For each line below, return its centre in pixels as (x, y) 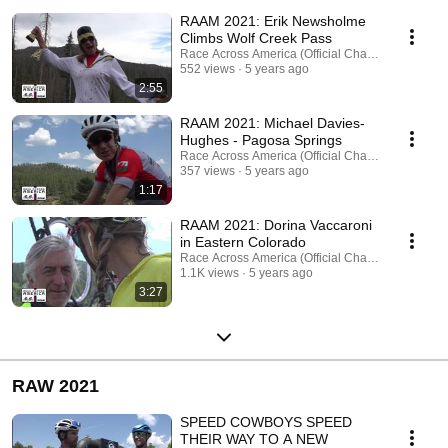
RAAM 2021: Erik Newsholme (273, 20)
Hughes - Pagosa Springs (261, 139)
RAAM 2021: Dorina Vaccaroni (276, 224)
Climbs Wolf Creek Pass (256, 37)
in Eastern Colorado (243, 241)
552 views (207, 68)
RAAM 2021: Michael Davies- (272, 122)
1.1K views (209, 272)
